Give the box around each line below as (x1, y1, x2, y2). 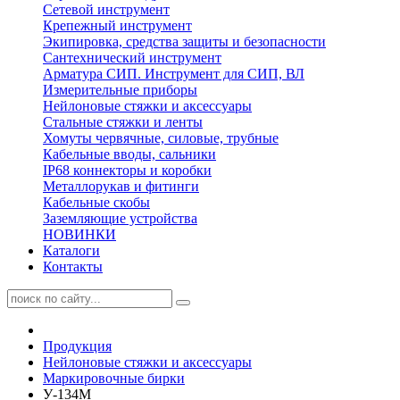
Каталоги (43, 243, 100, 258)
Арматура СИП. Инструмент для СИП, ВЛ (43, 66, 304, 81)
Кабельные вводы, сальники (43, 146, 216, 162)
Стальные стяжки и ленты (43, 114, 203, 129)
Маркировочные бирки (43, 371, 185, 386)
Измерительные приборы (43, 82, 197, 97)
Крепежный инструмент (43, 18, 192, 33)
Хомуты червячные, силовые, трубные (43, 130, 279, 146)
